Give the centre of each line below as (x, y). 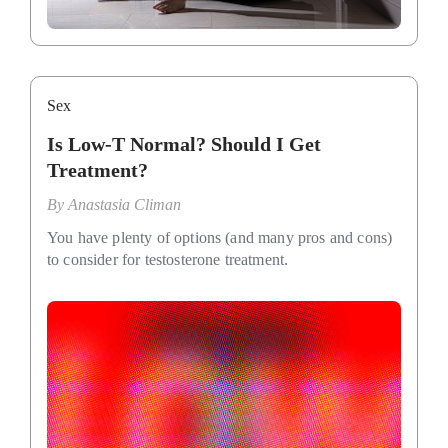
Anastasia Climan (124, 205)
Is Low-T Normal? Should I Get (184, 144)
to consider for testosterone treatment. (168, 260)
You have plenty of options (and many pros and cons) (220, 238)
